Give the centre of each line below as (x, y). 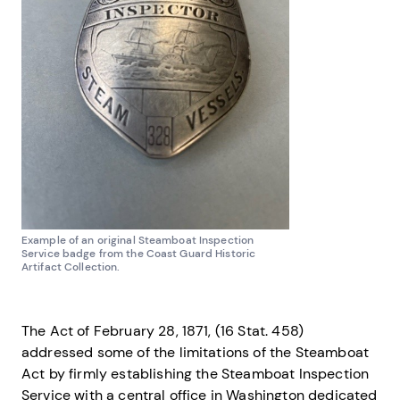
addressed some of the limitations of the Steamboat (196, 353)
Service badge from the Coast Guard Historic (139, 254)
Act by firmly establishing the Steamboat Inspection (196, 374)
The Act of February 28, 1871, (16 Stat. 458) (163, 331)
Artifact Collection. (71, 267)
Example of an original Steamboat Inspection (138, 241)
